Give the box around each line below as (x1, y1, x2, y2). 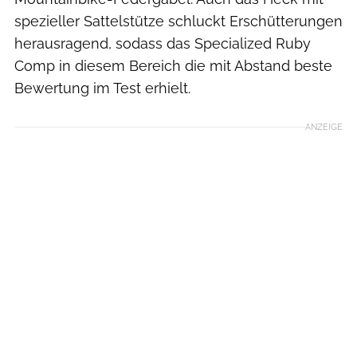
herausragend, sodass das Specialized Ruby (14, 35, 311, 53)
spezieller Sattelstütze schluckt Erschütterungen (14, 13, 343, 30)
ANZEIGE (305, 121, 343, 133)
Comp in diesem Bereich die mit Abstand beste (14, 57, 332, 75)
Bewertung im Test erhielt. (14, 80, 190, 97)
